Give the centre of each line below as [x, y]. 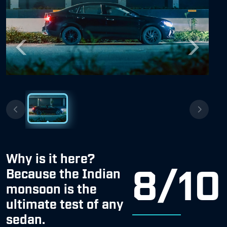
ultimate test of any [65, 203]
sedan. [26, 218]
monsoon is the [51, 188]
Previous [35, 52]
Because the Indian [63, 173]
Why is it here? [50, 157]
